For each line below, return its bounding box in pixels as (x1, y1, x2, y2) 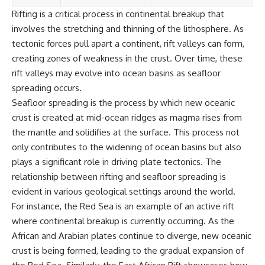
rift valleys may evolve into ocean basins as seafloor (12, 67, 221, 79)
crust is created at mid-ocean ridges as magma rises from (12, 111, 242, 123)
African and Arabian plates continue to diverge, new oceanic (12, 230, 251, 241)
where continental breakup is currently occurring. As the (12, 215, 234, 227)
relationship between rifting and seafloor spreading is (12, 170, 226, 182)
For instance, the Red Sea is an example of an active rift (12, 200, 234, 212)
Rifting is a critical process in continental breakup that (12, 8, 224, 20)
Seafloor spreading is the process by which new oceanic (12, 96, 235, 108)
